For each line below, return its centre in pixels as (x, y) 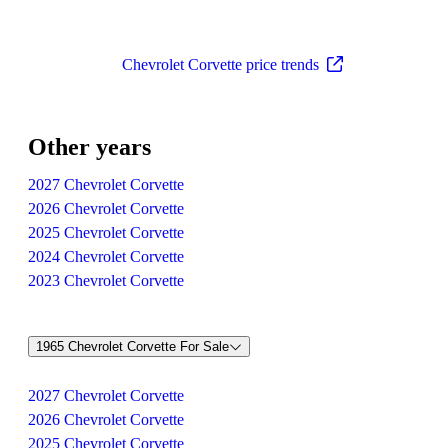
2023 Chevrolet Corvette (106, 280)
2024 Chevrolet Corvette (106, 256)
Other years (89, 146)
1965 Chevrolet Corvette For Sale (132, 347)
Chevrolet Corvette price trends (220, 64)
